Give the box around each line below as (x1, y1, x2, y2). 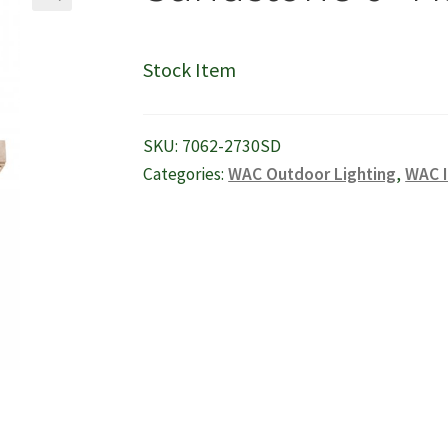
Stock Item (143, 56, 237, 82)
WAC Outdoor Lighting (228, 163, 397, 186)
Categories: (143, 163, 229, 186)
